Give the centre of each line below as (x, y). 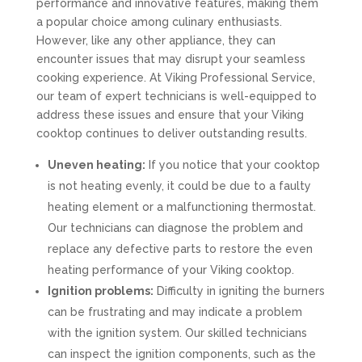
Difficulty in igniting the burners (239, 291)
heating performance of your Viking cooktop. (170, 270)
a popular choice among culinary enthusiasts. (159, 22)
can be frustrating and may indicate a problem (175, 312)
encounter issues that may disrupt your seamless (170, 59)
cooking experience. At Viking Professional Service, (175, 78)
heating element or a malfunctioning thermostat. (181, 207)
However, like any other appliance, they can (156, 40)
